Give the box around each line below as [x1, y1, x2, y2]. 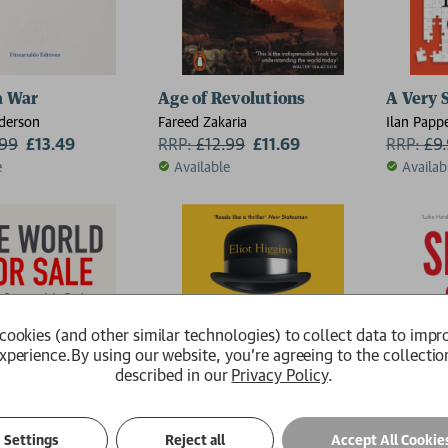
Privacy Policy [231, 364, 328, 385]
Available [174, 157, 230, 175]
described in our [115, 364, 232, 385]
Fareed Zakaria [158, 112, 247, 130]
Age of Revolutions [158, 90, 306, 107]
